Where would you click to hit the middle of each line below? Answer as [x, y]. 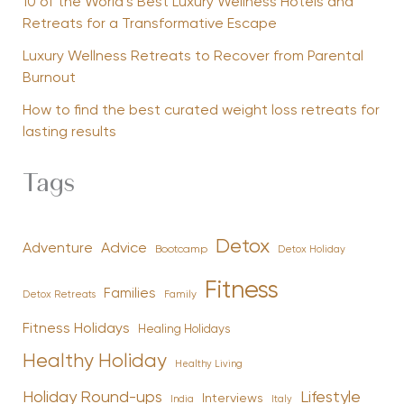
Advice [124, 249]
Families [129, 294]
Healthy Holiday [94, 363]
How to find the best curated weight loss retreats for [201, 111]
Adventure [57, 249]
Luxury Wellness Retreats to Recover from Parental [193, 57]
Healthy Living [208, 365]
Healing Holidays [184, 330]
